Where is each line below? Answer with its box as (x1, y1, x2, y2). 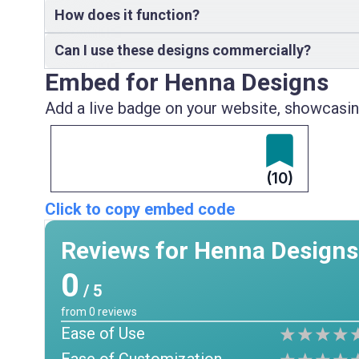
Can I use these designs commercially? (54, 42, 311, 59)
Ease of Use (61, 324, 145, 344)
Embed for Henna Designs (45, 68, 329, 97)
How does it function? (54, 6, 200, 24)
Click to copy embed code (45, 200, 235, 220)
